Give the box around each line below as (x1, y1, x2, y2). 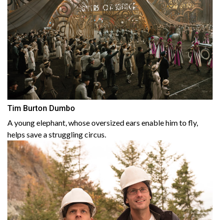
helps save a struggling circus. (7, 130, 106, 139)
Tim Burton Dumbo (7, 104, 75, 113)
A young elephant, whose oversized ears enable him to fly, (7, 118, 198, 127)
